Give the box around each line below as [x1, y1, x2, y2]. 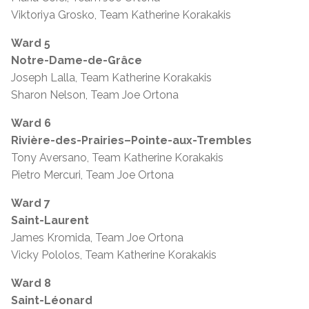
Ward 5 [11, 36, 50, 50]
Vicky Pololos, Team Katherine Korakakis [11, 248, 217, 261]
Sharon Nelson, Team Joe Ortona [11, 88, 179, 101]
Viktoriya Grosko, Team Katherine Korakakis [11, 8, 231, 21]
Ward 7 [11, 196, 50, 210]
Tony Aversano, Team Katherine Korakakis [11, 150, 223, 164]
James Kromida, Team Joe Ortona [11, 230, 183, 244]
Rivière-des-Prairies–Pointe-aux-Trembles [11, 133, 252, 147]
